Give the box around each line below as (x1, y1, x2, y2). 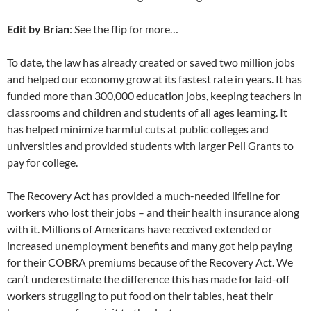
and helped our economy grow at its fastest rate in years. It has (7, 72, 302, 86)
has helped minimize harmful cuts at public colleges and (7, 122, 269, 136)
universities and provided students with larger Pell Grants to (7, 139, 294, 153)
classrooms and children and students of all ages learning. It (7, 106, 287, 119)
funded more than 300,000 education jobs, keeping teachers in (7, 89, 302, 103)
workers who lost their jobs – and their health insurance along (7, 205, 299, 219)
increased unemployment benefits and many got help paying (7, 239, 292, 253)
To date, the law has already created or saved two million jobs (7, 56, 295, 69)
